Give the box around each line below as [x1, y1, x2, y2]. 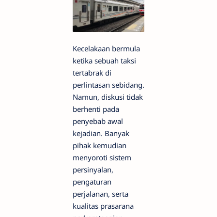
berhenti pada [73, 104, 119, 114]
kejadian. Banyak [73, 128, 129, 139]
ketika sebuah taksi [73, 56, 136, 66]
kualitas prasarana [73, 201, 134, 211]
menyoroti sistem [73, 153, 131, 163]
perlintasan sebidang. [73, 80, 144, 90]
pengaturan [73, 177, 111, 187]
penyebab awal [73, 116, 123, 126]
